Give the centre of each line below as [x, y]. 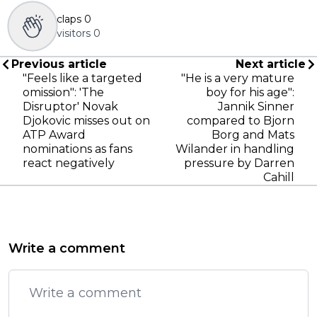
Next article [271, 64]
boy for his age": [250, 92]
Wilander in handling [235, 149]
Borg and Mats [253, 134]
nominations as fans [77, 149]
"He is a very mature [238, 78]
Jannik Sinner [256, 106]
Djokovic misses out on [86, 120]
